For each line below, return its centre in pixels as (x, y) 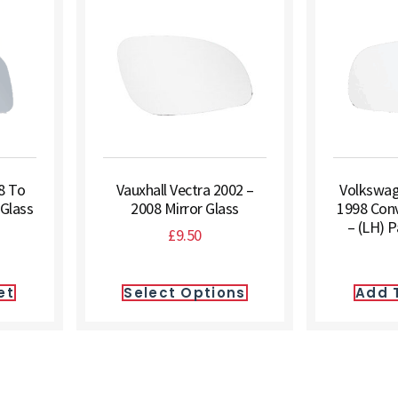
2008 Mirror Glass (185, 208)
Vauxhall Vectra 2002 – (185, 190)
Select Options (185, 293)
